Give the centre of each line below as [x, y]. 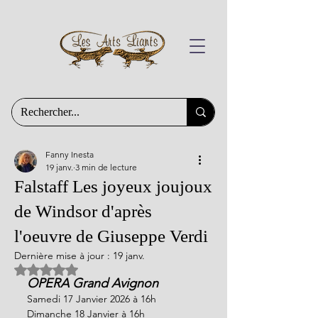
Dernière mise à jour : [64, 256]
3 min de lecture [106, 167]
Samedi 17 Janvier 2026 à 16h [92, 299]
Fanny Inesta [70, 154]
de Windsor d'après [83, 211]
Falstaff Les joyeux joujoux [113, 186]
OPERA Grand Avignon [93, 283]
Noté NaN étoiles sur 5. [98, 268]
